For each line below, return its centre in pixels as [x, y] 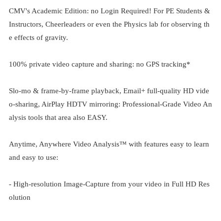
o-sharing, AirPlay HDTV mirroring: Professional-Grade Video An [110, 104]
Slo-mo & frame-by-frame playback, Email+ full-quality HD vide [109, 91]
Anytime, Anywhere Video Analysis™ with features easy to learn [109, 144]
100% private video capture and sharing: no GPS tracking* [99, 64]
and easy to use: [33, 157]
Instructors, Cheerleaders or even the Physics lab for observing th [109, 24]
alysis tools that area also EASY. [58, 117]
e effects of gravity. [38, 37]
